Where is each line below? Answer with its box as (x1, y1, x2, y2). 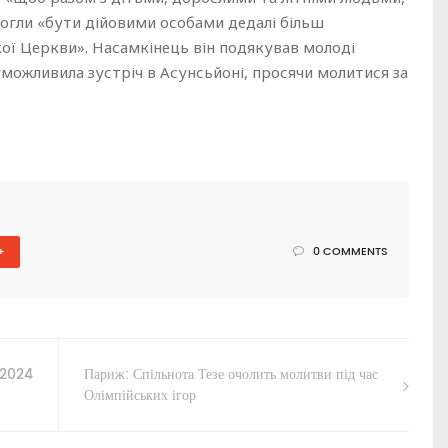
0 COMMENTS (310, 242, 388, 261)
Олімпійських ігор (84, 383, 196, 407)
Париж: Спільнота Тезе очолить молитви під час (84, 362, 378, 386)
